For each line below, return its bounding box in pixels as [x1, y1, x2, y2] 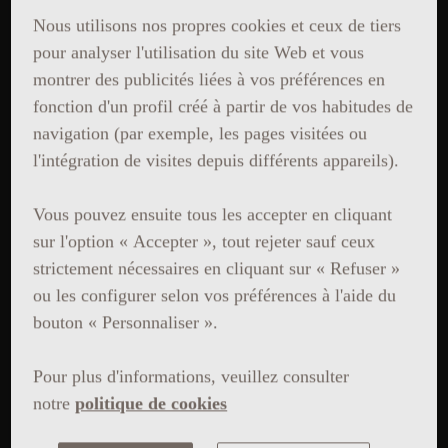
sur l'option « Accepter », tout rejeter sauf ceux [33, 231, 376, 252]
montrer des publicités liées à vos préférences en [33, 69, 386, 90]
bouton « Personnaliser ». [33, 312, 219, 333]
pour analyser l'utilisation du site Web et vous [33, 42, 365, 63]
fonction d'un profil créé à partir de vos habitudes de [33, 96, 414, 117]
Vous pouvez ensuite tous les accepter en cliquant [33, 204, 393, 225]
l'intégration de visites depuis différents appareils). [33, 150, 400, 171]
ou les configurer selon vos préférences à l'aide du [33, 285, 397, 306]
